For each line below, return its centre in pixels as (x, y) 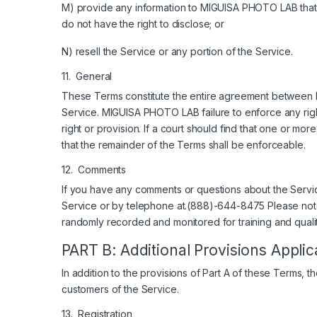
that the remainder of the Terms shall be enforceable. (184, 144)
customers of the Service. (120, 289)
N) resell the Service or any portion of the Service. (177, 51)
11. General (87, 76)
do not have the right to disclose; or (143, 23)
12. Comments (94, 169)
